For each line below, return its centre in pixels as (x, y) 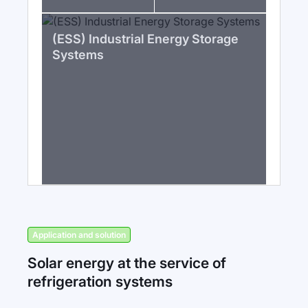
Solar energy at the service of (127, 263)
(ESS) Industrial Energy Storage (145, 39)
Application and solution (79, 235)
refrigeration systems (100, 282)
